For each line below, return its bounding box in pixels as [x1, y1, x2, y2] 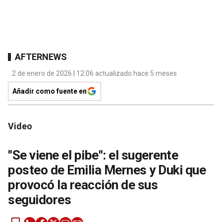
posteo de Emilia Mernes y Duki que [8, 163, 206, 178]
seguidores [8, 192, 71, 208]
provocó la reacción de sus [8, 177, 158, 193]
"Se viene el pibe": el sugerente [8, 148, 178, 163]
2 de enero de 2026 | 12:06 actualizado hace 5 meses [12, 69, 177, 78]
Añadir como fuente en [12, 87, 87, 96]
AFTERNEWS [15, 51, 67, 62]
